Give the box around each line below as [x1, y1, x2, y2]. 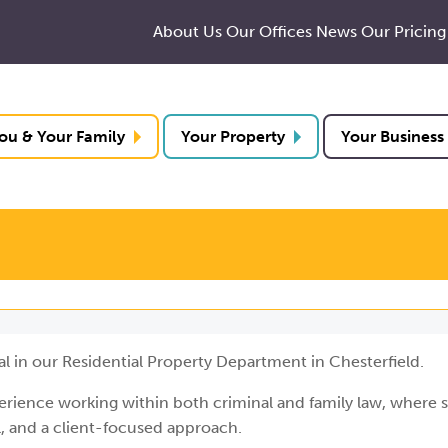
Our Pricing [361, 22, 446, 41]
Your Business [340, 127, 444, 146]
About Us [153, 22, 222, 41]
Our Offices [226, 22, 312, 41]
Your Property [180, 127, 285, 146]
